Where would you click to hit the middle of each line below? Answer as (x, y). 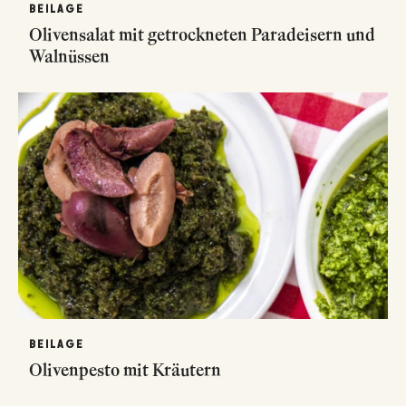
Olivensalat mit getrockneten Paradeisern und (202, 34)
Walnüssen (69, 56)
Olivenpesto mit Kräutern (125, 369)
